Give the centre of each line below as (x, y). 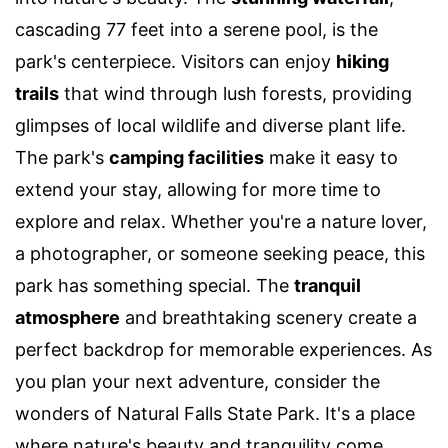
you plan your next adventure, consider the (197, 381)
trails (37, 93)
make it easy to (331, 157)
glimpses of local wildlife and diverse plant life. (210, 125)
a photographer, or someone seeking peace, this (220, 253)
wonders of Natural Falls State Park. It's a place (215, 413)
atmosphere (67, 317)
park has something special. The (154, 285)
